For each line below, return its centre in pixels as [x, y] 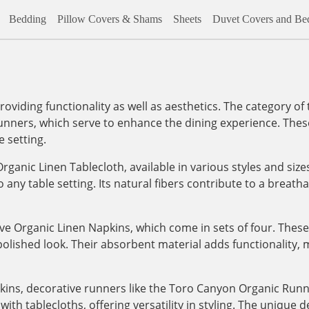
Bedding [27, 19]
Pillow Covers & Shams [109, 19]
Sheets [187, 19]
